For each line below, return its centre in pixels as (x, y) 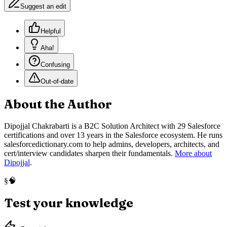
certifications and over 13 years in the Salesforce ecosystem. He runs (113, 135)
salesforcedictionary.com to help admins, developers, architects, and (112, 144)
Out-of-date (57, 81)
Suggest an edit (43, 6)
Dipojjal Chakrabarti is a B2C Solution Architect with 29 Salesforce (112, 126)
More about (193, 153)
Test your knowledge (69, 203)
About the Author (58, 104)
